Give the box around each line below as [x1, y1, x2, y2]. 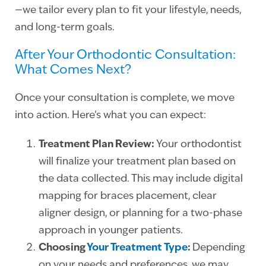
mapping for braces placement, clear [39, 191, 217, 202]
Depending [192, 243, 245, 254]
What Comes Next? [15, 64, 131, 77]
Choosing [39, 243, 87, 254]
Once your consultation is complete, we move [15, 93, 235, 104]
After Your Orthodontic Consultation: [15, 49, 236, 62]
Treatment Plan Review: [39, 140, 156, 150]
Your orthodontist [156, 140, 242, 150]
